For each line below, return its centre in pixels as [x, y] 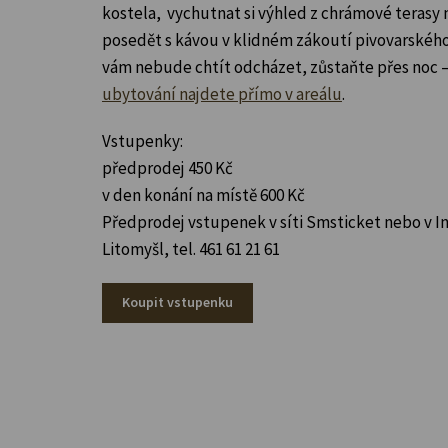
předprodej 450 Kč [167, 167]
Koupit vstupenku [177, 301]
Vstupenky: [142, 140]
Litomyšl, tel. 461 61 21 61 [191, 248]
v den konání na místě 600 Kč [203, 194]
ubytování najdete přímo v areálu [222, 93]
